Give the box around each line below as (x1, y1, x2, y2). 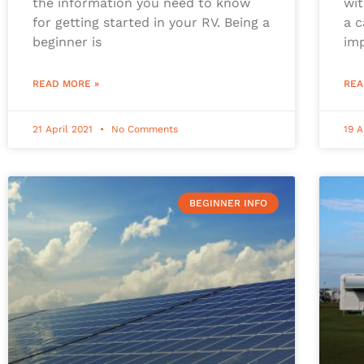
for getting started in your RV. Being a (32, 14, 270, 30)
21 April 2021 (32, 123, 96, 135)
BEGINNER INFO (188, 197, 267, 209)
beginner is (32, 33, 102, 50)
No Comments (108, 123, 178, 135)
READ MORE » (32, 77, 99, 89)
